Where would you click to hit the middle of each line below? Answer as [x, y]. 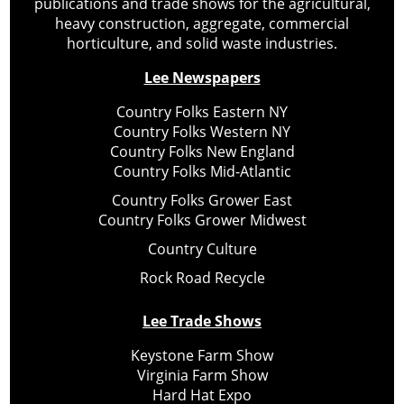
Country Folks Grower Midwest [202, 220]
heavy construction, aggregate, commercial [202, 24]
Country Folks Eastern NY [202, 112]
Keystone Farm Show [202, 356]
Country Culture [202, 249]
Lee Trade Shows [202, 321]
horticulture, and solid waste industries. [202, 44]
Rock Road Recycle [202, 278]
